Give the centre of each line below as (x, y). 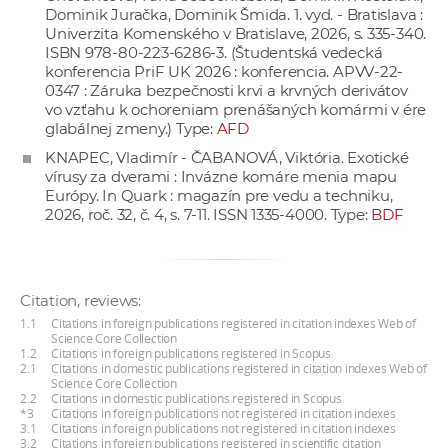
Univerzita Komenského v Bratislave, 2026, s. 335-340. (236, 34)
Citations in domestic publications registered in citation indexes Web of (239, 369)
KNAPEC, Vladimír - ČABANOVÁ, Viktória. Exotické (227, 158)
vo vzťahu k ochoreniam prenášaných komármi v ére (236, 110)
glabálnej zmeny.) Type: (131, 129)
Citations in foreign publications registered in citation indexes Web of (234, 324)
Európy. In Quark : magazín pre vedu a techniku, (219, 196)
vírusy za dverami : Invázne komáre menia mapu (221, 177)
